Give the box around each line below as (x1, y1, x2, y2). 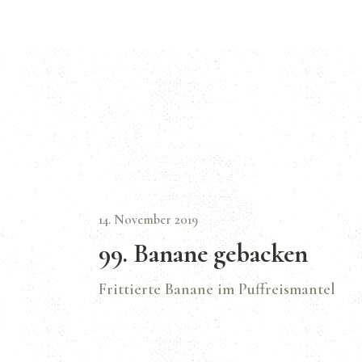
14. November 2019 (99, 211, 198, 228)
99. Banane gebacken (99, 238, 308, 269)
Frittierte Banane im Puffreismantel (99, 279, 335, 299)
